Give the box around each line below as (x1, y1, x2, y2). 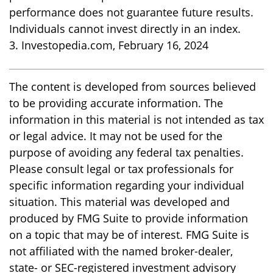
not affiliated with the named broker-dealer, (9, 243, 233, 258)
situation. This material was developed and (9, 194, 230, 209)
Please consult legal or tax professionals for (9, 161, 233, 176)
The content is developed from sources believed (9, 79, 256, 94)
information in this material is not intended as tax (9, 112, 264, 127)
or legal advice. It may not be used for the (9, 128, 222, 143)
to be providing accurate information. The (9, 95, 223, 110)
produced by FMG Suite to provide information (9, 210, 248, 225)
